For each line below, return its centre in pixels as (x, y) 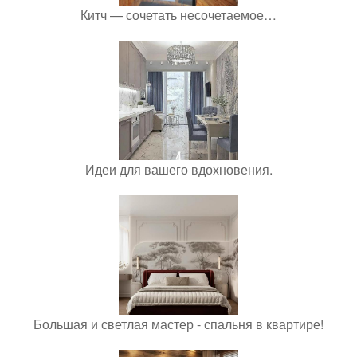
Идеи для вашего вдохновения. (178, 169)
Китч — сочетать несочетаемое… (178, 14)
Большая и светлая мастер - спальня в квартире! (178, 324)
